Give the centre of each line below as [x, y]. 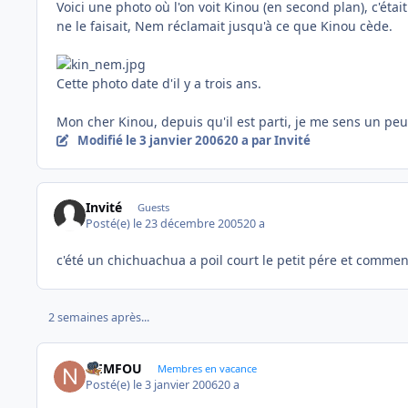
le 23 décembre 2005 [189, 224]
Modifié [101, 140]
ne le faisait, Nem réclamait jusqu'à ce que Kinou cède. [224, 25]
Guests [153, 207]
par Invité [279, 140]
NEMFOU [114, 368]
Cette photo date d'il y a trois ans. [159, 83]
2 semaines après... [98, 317]
